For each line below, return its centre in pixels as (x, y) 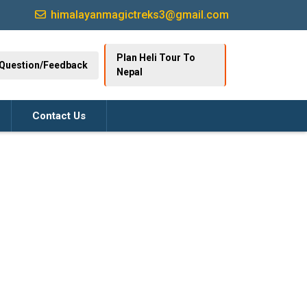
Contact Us (59, 116)
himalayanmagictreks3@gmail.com (138, 15)
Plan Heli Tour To (156, 58)
